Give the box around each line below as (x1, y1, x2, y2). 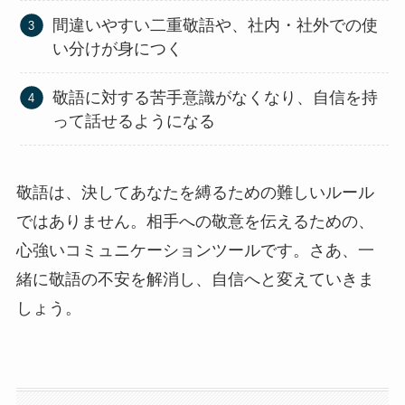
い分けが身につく (52, 39, 184, 58)
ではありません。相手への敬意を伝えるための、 (15, 212, 374, 231)
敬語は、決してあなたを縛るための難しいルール (15, 184, 374, 202)
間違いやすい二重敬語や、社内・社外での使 (52, 15, 379, 34)
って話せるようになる (52, 111, 216, 130)
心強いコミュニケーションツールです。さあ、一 (15, 241, 374, 259)
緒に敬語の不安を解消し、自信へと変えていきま (15, 270, 374, 288)
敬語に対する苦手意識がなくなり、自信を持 (52, 88, 379, 107)
